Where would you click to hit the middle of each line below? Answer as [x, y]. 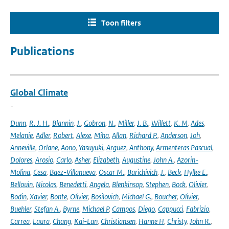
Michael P [96, 209]
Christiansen [118, 221]
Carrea [20, 221]
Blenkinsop [127, 184]
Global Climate [39, 93]
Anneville [23, 147]
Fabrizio [198, 209]
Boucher [166, 197]
